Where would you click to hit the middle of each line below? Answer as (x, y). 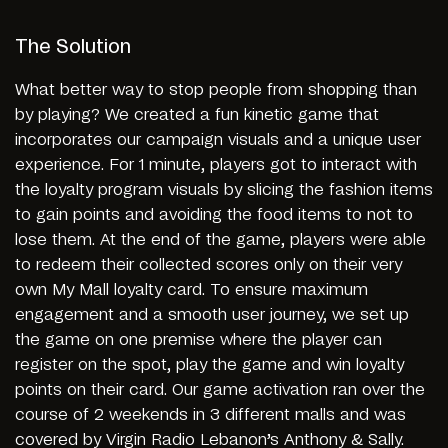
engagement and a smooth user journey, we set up (212, 315)
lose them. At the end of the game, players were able (220, 240)
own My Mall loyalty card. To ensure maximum (191, 290)
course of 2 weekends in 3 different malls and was (210, 415)
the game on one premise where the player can (198, 340)
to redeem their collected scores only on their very (208, 265)
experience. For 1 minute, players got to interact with (216, 165)
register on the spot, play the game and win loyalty (209, 365)
